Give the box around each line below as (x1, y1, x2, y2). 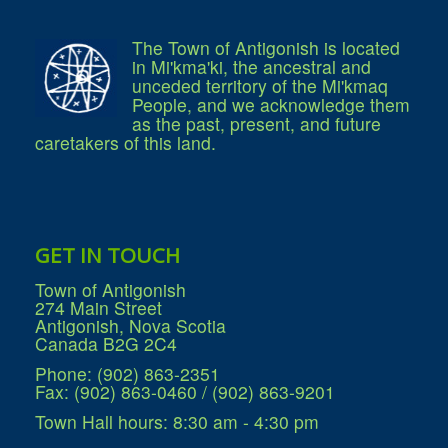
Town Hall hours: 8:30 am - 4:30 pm (35, 409, 319, 435)
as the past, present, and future (132, 111, 381, 137)
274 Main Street (35, 295, 162, 321)
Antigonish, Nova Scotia (35, 313, 226, 339)
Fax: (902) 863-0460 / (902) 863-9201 (35, 379, 335, 405)
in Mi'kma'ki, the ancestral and (132, 54, 371, 80)
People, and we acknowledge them (132, 92, 410, 118)
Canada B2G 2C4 (35, 331, 177, 357)
